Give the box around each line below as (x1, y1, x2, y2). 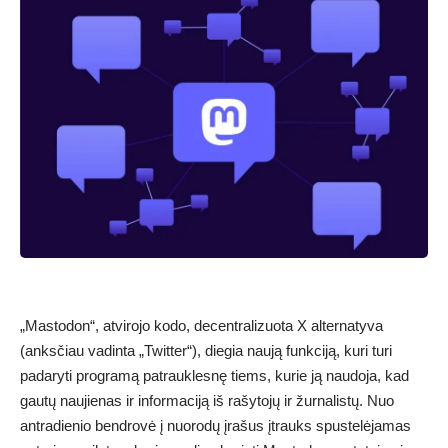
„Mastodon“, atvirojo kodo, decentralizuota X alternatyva (20, 316, 383, 334)
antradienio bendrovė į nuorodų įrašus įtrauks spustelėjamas (20, 416, 411, 434)
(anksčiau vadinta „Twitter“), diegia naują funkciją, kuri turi (20, 341, 392, 359)
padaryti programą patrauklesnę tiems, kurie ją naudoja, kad (20, 366, 409, 384)
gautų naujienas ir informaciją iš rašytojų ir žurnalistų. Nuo (20, 391, 394, 409)
